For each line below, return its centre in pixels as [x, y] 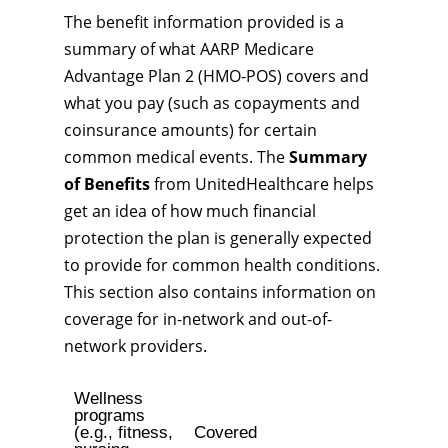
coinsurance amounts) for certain [190, 130]
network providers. [135, 346]
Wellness [108, 398]
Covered [225, 432]
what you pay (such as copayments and [212, 103]
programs [109, 415]
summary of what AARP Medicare [189, 49]
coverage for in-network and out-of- [198, 319]
